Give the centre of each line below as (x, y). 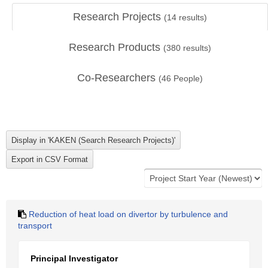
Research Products (116, 47)
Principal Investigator (74, 258)
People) (187, 78)
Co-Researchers (118, 78)
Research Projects (118, 17)
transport (35, 226)
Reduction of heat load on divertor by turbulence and (128, 214)
